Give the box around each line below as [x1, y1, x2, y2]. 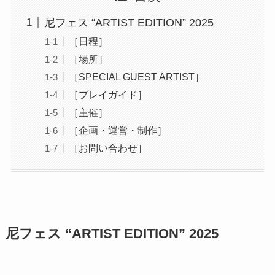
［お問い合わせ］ [68, 142, 147, 154]
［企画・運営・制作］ [68, 125, 167, 136]
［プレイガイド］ [68, 88, 147, 100]
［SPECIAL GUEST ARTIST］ [68, 71, 204, 82]
